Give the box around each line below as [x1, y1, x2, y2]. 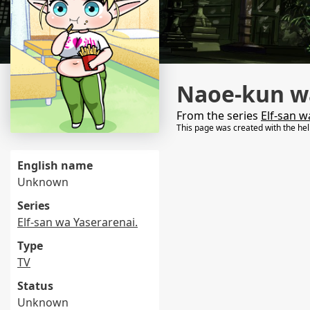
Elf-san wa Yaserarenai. [17, 215, 138, 230]
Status [17, 278, 53, 293]
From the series [176, 108, 261, 123]
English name [17, 158, 93, 173]
